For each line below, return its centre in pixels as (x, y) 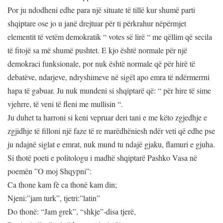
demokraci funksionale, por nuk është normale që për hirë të (101, 64)
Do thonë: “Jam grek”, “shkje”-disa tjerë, (73, 212)
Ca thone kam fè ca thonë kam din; (63, 185)
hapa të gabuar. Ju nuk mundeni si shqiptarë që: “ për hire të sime (109, 91)
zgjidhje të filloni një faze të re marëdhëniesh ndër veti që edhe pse (111, 131)
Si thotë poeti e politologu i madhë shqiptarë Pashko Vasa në (102, 158)
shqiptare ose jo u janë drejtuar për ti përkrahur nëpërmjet (97, 23)
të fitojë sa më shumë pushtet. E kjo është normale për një (97, 50)
